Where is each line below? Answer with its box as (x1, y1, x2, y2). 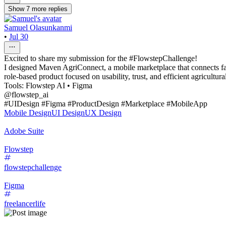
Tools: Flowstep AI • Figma (4, 81, 92, 90)
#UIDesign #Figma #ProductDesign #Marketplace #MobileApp (4, 99, 207, 108)
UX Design (85, 108, 122, 117)
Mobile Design (4, 108, 51, 117)
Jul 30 (9, 32, 28, 41)
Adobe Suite (4, 126, 44, 135)
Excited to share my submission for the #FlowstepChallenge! (4, 53, 197, 63)
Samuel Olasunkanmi (4, 23, 72, 32)
